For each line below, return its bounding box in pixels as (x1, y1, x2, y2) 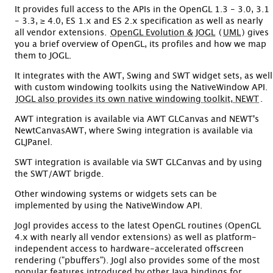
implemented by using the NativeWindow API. (15, 201, 202, 210)
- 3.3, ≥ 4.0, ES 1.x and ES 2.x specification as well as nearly (15, 16, 263, 26)
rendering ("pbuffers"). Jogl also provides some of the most (15, 256, 260, 265)
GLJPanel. (15, 138, 52, 147)
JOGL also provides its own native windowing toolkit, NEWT (16, 94, 259, 104)
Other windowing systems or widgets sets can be (15, 190, 217, 199)
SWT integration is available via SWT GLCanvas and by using (15, 158, 262, 167)
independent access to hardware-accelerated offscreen (15, 244, 244, 253)
